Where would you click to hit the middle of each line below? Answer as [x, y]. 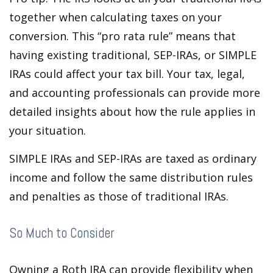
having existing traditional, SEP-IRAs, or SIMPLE [133, 55]
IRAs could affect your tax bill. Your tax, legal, [127, 73]
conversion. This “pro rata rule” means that [122, 36]
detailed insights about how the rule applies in [132, 111]
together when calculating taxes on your [115, 17]
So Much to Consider [62, 233]
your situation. [48, 130]
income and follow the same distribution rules [131, 177]
